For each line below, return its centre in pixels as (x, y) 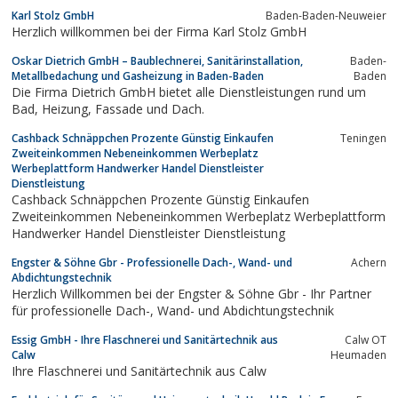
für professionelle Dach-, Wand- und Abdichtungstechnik (246, 310)
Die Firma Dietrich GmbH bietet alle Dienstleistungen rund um (189, 92)
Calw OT (366, 339)
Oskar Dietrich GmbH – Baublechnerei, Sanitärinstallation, (157, 60)
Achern (369, 262)
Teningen (363, 138)
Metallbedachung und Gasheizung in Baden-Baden (138, 76)
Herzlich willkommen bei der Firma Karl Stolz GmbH (159, 31)
